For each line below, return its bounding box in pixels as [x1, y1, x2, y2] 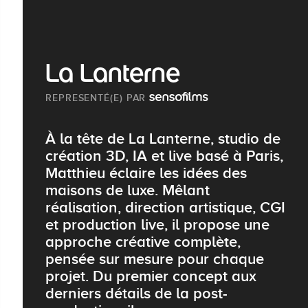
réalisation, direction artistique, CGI [45, 199, 285, 217]
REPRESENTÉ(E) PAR [45, 92, 150, 104]
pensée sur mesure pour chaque [45, 250, 264, 268]
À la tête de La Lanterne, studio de [45, 130, 280, 148]
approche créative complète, [45, 233, 241, 251]
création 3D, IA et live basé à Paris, [45, 147, 283, 165]
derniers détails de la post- [45, 285, 228, 302]
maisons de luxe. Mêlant [45, 181, 210, 199]
